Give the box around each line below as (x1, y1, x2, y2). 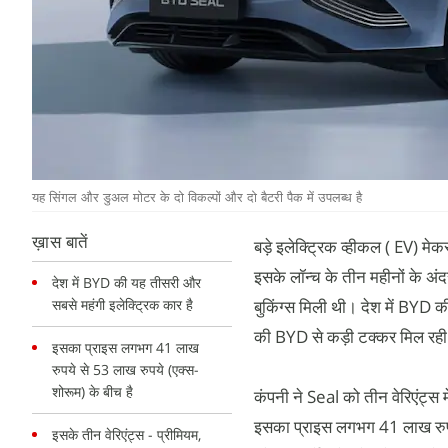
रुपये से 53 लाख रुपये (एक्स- (52, 360, 199, 379)
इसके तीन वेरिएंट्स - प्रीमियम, (52, 425, 201, 444)
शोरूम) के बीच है (52, 382, 133, 401)
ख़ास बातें (32, 235, 89, 252)
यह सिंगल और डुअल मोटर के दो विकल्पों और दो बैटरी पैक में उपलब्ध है (32, 190, 362, 205)
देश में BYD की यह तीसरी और (52, 273, 201, 292)
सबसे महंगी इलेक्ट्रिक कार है (52, 295, 193, 314)
